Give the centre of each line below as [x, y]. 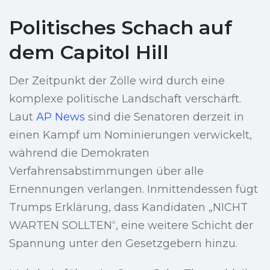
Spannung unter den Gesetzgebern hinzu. [123, 244]
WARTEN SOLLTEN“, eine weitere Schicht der [131, 226]
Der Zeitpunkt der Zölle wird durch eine [117, 81]
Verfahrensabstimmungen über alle [106, 171]
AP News [61, 117]
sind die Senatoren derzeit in [165, 117]
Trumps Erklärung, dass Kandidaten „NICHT [128, 208]
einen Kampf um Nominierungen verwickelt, [130, 135]
